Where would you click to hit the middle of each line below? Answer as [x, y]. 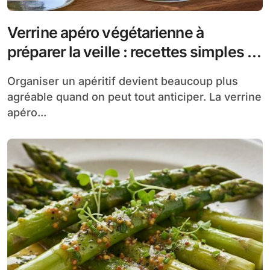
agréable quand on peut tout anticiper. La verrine [134, 96]
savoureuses [51, 71]
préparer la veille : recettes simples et [134, 52]
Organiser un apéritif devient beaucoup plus [11, 81]
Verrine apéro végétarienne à [105, 32]
